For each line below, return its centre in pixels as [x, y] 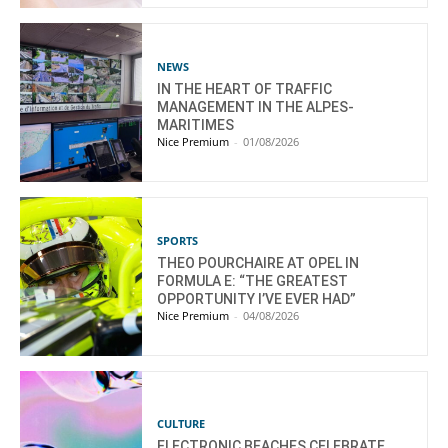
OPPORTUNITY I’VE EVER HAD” [257, 298]
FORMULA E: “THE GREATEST [253, 280]
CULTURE [181, 423]
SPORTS [178, 240]
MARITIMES [196, 124]
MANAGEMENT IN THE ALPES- [256, 106]
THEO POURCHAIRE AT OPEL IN [258, 262]
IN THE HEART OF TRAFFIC [245, 88]
